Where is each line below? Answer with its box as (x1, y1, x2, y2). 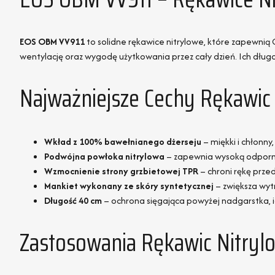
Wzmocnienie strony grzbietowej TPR (44, 164, 198, 177)
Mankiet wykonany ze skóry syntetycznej (44, 179, 214, 192)
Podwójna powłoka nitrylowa (44, 149, 165, 163)
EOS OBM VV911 (20, 35, 85, 48)
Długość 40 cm (44, 193, 102, 207)
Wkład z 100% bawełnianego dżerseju (44, 134, 201, 148)
